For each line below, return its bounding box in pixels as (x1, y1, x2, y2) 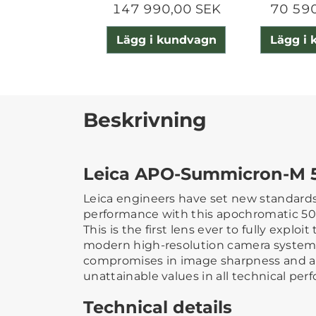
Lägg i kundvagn (116, 32, 217, 47)
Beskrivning (83, 107, 207, 132)
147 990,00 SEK (111, 1, 221, 18)
